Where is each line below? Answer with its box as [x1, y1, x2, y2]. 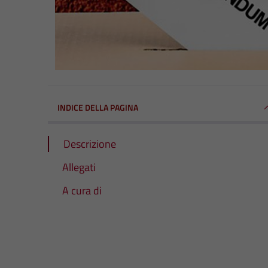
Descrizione [63, 135, 116, 152]
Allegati [62, 159, 96, 175]
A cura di [62, 182, 102, 199]
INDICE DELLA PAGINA [57, 100, 138, 114]
